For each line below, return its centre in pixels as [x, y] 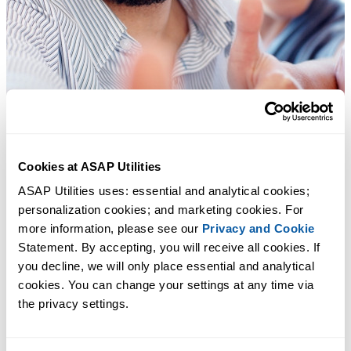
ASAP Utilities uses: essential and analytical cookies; [164, 191]
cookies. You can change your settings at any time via [166, 285]
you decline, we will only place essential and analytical [166, 266]
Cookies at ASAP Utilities [90, 166]
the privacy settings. [74, 304]
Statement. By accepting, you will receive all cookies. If [169, 248]
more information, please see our [110, 229]
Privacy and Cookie [258, 229]
